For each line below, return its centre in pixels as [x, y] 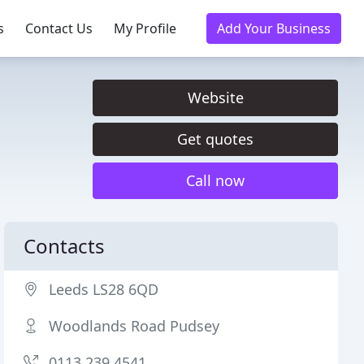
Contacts [65, 246]
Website [215, 97]
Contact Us [59, 28]
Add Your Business [274, 28]
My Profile [145, 28]
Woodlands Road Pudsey [134, 326]
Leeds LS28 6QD [104, 289]
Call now [215, 180]
